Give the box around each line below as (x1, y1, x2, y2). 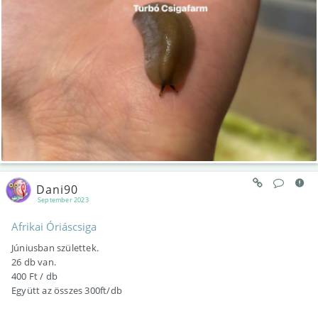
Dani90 (36, 181, 78, 197)
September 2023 (38, 195, 89, 205)
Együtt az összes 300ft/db (11, 284, 122, 297)
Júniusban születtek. (11, 241, 99, 255)
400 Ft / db (11, 270, 58, 283)
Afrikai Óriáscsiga (11, 219, 97, 234)
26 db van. (11, 256, 56, 269)
